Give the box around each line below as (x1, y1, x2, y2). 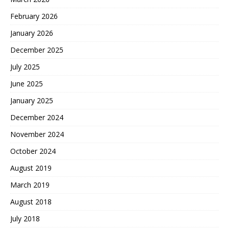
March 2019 (10, 179, 50, 190)
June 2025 (10, 78, 43, 88)
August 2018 (10, 196, 52, 207)
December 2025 (10, 44, 63, 55)
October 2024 (10, 146, 56, 156)
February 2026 (10, 11, 58, 21)
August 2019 (10, 163, 52, 173)
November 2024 (10, 129, 64, 139)
